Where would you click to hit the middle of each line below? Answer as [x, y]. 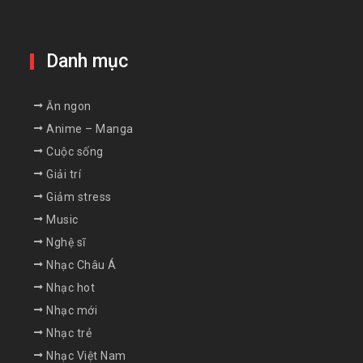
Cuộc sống [75, 152]
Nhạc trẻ [69, 333]
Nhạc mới [72, 311]
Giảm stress [79, 197]
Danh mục [88, 62]
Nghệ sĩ [66, 243]
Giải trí [64, 175]
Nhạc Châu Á [81, 265]
